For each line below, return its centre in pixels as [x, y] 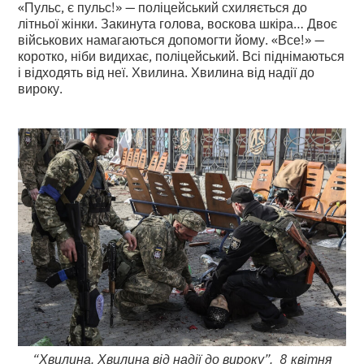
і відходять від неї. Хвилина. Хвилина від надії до [167, 71]
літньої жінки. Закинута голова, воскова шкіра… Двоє [178, 22]
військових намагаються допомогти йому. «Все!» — [171, 39]
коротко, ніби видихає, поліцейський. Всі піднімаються [182, 55]
